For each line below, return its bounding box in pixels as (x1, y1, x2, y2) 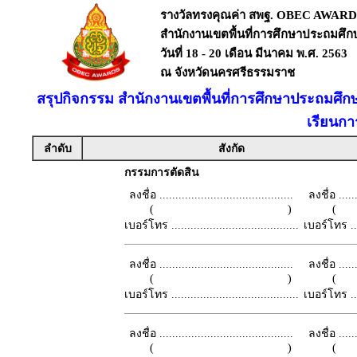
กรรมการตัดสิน (124, 167, 199, 178)
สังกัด (218, 143, 245, 155)
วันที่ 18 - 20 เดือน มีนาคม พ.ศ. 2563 (160, 47, 347, 60)
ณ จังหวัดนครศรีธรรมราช (160, 66, 298, 79)
